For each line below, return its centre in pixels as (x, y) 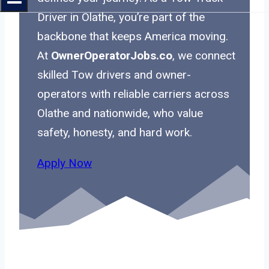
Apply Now (65, 163)
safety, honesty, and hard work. (115, 132)
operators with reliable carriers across (133, 94)
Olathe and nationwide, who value (120, 113)
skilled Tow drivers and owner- (114, 74)
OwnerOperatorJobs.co (112, 55)
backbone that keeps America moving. (133, 36)
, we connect (204, 55)
